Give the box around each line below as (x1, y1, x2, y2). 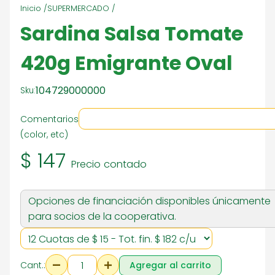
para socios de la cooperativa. (28, 209, 176, 223)
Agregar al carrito (130, 258, 211, 271)
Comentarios (20, 113, 79, 125)
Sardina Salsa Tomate (20, 20, 243, 47)
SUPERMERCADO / (47, 3, 115, 14)
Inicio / (20, 3, 47, 14)
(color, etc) (20, 128, 68, 141)
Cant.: (20, 258, 45, 271)
